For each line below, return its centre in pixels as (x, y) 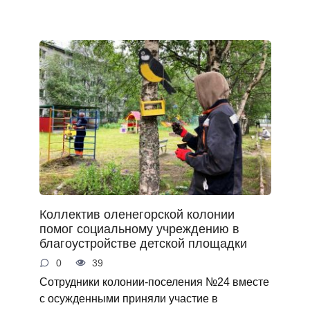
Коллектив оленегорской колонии (137, 214)
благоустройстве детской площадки (143, 243)
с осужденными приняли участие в (128, 299)
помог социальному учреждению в (139, 229)
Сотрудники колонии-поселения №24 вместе (154, 282)
